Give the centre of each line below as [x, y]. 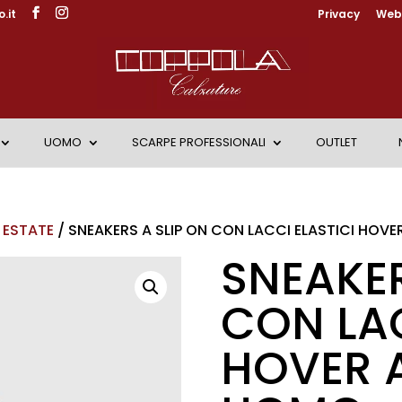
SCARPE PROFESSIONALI [198, 142]
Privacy [338, 14]
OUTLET [336, 142]
